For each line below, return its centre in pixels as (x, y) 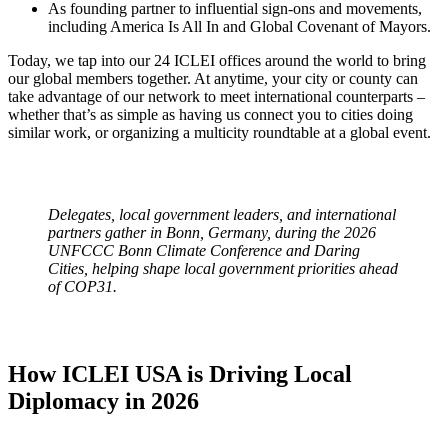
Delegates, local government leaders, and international (222, 215)
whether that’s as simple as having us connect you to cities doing (210, 115)
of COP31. (82, 287)
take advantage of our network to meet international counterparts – (216, 97)
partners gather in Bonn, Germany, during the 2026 (212, 233)
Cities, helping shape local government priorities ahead (223, 269)
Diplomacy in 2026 (103, 400)
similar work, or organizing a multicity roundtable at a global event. (219, 133)
